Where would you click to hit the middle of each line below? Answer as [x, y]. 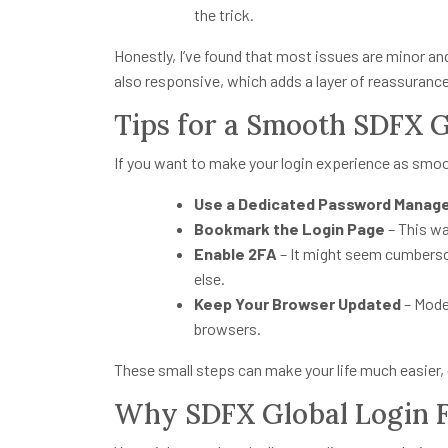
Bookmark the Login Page [289, 229]
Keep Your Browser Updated [297, 304]
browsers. [227, 329]
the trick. [224, 15]
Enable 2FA [235, 254]
